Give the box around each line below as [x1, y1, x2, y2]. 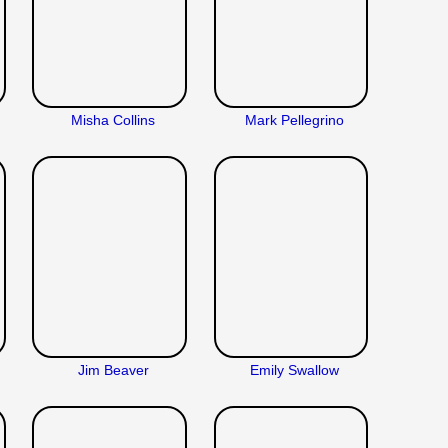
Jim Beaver [77, 361, 149, 378]
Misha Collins [71, 111, 156, 128]
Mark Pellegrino [244, 111, 344, 128]
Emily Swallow [249, 361, 339, 378]
